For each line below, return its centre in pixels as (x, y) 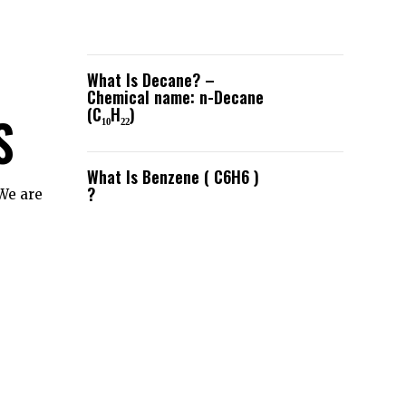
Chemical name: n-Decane (175, 97)
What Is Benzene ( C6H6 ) (173, 176)
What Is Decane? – (150, 79)
